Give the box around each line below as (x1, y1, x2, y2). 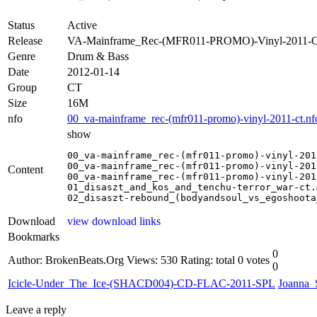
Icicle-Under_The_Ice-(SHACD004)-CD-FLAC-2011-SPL (8, 277, 275, 289)
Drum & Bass (67, 50, 129, 62)
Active (67, 18, 97, 31)
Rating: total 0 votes (180, 253, 270, 266)
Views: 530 (127, 253, 178, 266)
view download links (67, 214, 161, 227)
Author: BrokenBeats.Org (8, 253, 124, 266)
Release (8, 34, 42, 47)
